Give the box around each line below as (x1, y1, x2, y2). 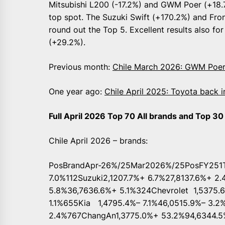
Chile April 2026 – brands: (49, 136, 148, 146)
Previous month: (49, 62, 113, 72)
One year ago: (49, 86, 104, 97)
